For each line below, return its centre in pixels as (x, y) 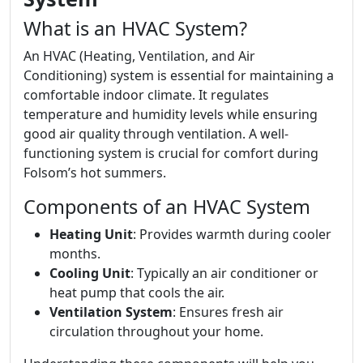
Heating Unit (91, 234)
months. (75, 253)
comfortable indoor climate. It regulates (146, 94)
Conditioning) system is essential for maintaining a (179, 75)
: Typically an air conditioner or (224, 273)
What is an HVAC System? (135, 28)
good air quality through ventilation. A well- (156, 133)
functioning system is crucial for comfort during (171, 153)
